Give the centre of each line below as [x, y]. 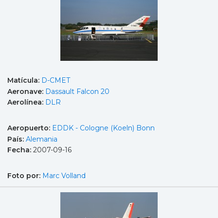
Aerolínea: [26, 102]
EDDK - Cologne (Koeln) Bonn [103, 128]
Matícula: [24, 81]
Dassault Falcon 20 [77, 91]
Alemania [42, 139]
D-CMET [56, 81]
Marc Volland [64, 175]
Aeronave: [26, 91]
